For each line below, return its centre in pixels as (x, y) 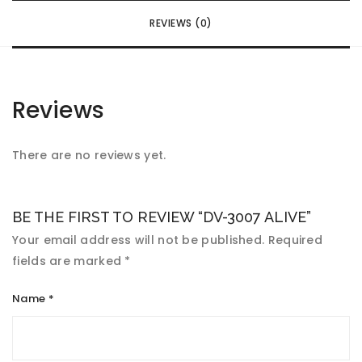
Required (295, 240)
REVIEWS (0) (181, 23)
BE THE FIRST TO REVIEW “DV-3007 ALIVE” (162, 217)
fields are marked (69, 261)
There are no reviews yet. (89, 156)
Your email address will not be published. (139, 240)
